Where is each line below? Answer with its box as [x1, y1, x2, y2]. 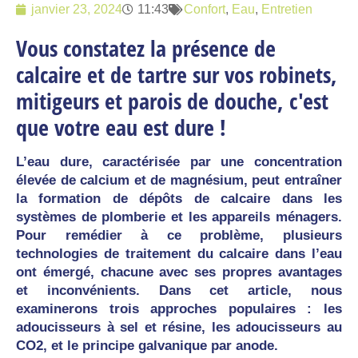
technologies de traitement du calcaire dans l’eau [16, 245, 342, 261]
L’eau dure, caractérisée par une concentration [16, 153, 342, 169]
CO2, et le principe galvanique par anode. [16, 337, 278, 353]
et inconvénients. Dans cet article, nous [16, 282, 342, 298]
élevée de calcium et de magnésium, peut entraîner [16, 172, 342, 188]
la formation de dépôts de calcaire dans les [16, 190, 342, 206]
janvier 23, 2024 [31, 2, 122, 16]
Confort [184, 2, 225, 16]
